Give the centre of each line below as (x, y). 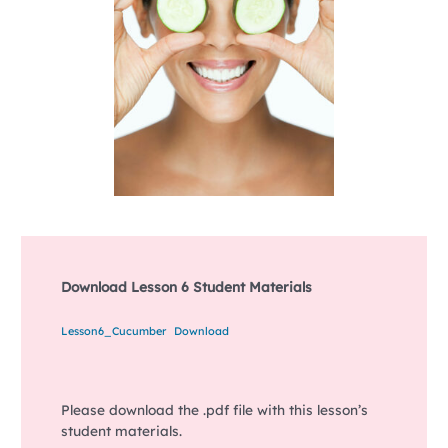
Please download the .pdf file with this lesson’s (214, 409)
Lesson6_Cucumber (113, 331)
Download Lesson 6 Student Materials (186, 287)
